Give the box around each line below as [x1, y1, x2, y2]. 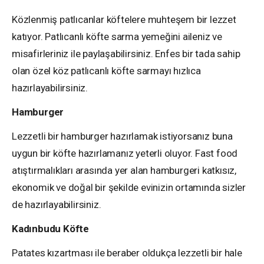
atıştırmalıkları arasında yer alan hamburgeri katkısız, [12, 164, 236, 176]
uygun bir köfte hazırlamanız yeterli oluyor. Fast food [12, 147, 238, 159]
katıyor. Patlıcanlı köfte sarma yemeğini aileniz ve [12, 30, 222, 42]
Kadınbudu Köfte [12, 222, 89, 235]
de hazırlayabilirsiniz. [12, 198, 101, 210]
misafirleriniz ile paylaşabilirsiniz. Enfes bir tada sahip [12, 47, 240, 60]
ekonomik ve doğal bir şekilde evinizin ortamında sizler [12, 181, 246, 193]
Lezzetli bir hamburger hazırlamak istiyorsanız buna [12, 130, 233, 142]
